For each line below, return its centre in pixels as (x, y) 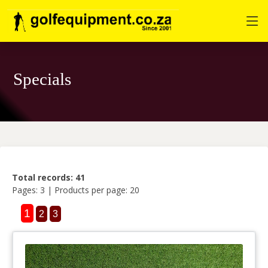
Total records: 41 (48, 177)
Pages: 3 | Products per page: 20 (76, 190)
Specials (42, 79)
